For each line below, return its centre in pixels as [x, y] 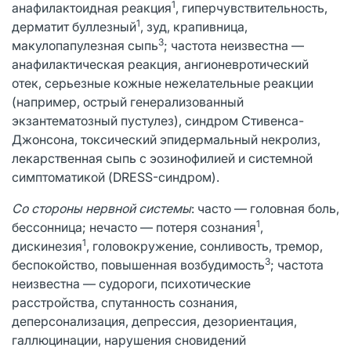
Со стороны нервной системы [101, 208]
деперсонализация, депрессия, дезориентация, [154, 321]
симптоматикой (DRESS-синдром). [116, 177]
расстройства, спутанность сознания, [125, 302]
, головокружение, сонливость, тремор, [204, 246]
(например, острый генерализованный [128, 101]
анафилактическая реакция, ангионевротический [160, 64]
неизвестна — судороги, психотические [131, 283]
